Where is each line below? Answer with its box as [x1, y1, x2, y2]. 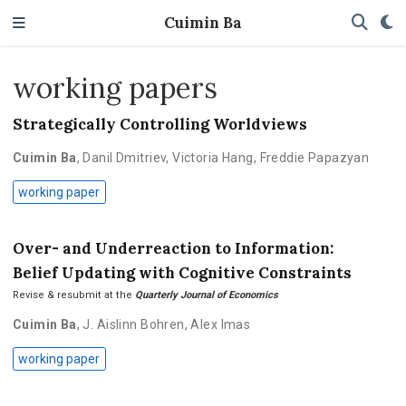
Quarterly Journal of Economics [134, 288, 278, 301]
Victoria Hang [172, 150, 254, 166]
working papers [12, 69, 217, 106]
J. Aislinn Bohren [82, 316, 185, 332]
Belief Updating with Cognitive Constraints [12, 262, 352, 283]
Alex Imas [190, 316, 251, 332]
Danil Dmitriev [82, 150, 167, 166]
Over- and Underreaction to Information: [12, 237, 333, 258]
